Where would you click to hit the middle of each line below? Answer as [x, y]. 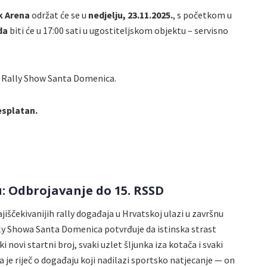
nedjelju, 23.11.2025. [131, 15]
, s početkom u [202, 15]
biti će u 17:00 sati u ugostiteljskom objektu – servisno [119, 30]
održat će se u [59, 15]
